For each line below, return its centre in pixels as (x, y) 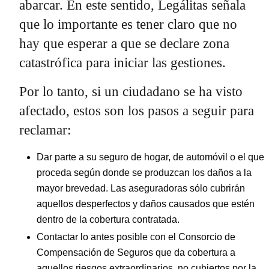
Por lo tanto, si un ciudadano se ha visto (131, 92)
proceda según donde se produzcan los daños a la (144, 173)
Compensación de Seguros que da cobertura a (136, 253)
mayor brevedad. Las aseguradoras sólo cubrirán (141, 189)
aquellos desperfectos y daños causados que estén (146, 204)
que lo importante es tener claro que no (128, 25)
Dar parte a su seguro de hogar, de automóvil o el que (150, 157)
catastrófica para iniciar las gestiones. (122, 63)
